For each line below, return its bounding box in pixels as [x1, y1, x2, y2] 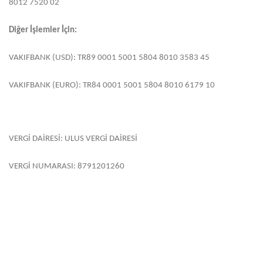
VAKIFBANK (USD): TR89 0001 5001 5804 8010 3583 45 [9, 53, 210, 62]
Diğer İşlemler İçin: [9, 26, 77, 35]
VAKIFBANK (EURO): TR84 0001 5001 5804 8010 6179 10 [9, 81, 215, 90]
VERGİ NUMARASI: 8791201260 [9, 162, 124, 171]
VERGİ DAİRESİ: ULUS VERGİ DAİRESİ [9, 134, 137, 143]
